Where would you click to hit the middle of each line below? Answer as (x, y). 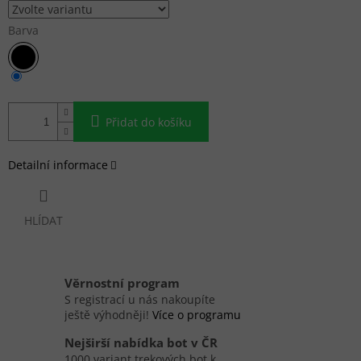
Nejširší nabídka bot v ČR (141, 343)
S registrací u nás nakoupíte (140, 300)
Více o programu (197, 315)
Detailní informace (58, 165)
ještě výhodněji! (108, 315)
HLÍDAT (44, 221)
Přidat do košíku (149, 122)
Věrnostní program (122, 284)
